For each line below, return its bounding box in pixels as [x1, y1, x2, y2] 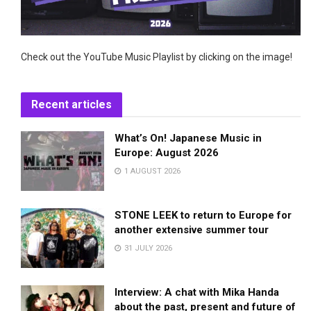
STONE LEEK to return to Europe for [115, 209, 292, 221]
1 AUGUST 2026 [122, 167, 180, 176]
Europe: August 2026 [115, 146, 219, 160]
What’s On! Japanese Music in [115, 132, 262, 145]
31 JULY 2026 [122, 244, 172, 253]
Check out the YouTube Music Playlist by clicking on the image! [21, 51, 292, 63]
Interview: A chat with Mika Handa [115, 285, 279, 299]
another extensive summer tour [115, 224, 269, 236]
